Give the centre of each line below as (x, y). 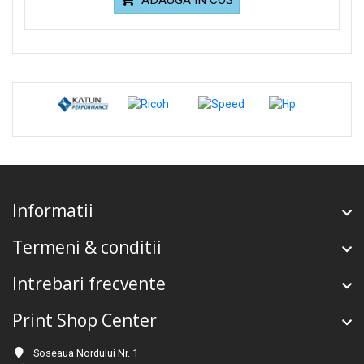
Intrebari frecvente (89, 284)
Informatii (53, 211)
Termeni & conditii (87, 247)
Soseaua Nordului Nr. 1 (85, 353)
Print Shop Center (84, 321)
